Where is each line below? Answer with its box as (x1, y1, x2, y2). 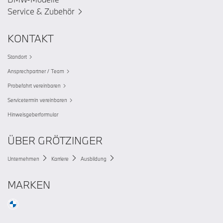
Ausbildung (81, 155, 107, 162)
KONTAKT (7, 31, 54, 45)
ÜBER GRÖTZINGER (7, 133, 103, 147)
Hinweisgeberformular (7, 111, 58, 118)
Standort (7, 53, 27, 60)
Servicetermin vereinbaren (7, 97, 67, 104)
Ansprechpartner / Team (7, 68, 64, 75)
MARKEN (7, 178, 50, 192)
